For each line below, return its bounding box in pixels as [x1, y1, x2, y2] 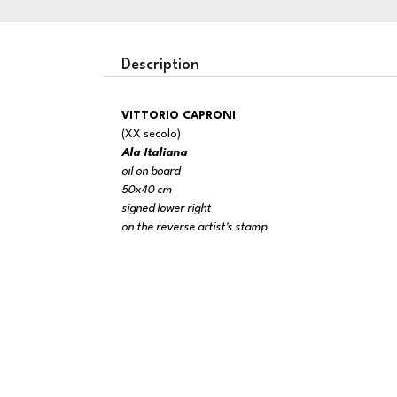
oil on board [121, 166, 180, 177]
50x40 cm [121, 184, 172, 196]
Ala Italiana [121, 147, 187, 159]
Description [121, 58, 199, 73]
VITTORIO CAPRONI [129, 110, 236, 121]
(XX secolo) [121, 128, 181, 140]
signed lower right [121, 203, 211, 214]
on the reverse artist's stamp [121, 222, 268, 233]
